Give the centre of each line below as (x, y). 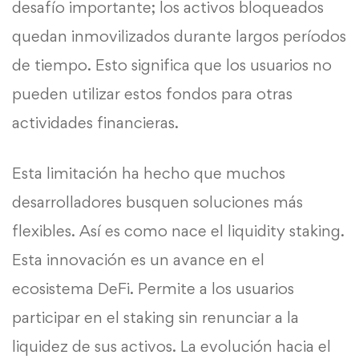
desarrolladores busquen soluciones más (157, 202)
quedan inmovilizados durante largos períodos (179, 36)
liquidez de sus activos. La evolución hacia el (171, 347)
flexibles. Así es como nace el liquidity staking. (178, 231)
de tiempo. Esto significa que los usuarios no (172, 65)
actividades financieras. (95, 123)
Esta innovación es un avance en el (138, 260)
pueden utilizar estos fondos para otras (152, 94)
